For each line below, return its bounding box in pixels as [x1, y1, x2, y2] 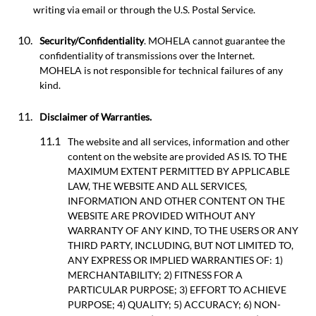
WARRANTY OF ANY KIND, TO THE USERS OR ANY [68, 224, 298, 236]
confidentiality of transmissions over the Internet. [39, 49, 255, 62]
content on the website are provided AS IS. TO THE [68, 150, 287, 162]
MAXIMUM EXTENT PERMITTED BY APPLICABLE [68, 164, 290, 177]
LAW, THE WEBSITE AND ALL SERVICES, [68, 179, 247, 192]
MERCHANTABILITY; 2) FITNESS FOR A [68, 268, 243, 281]
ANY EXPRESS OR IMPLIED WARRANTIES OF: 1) [68, 253, 283, 266]
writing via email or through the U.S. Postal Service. [33, 3, 255, 16]
